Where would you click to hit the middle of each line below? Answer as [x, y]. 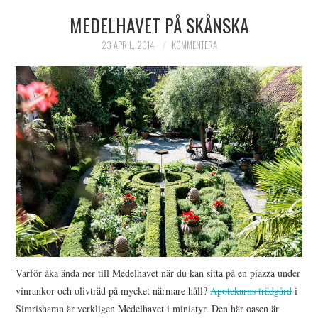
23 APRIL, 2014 [128, 45]
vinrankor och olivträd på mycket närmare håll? [113, 290]
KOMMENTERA [194, 45]
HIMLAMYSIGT [65, 21]
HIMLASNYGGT [66, 57]
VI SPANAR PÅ [64, 130]
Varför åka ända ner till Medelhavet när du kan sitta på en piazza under [158, 273]
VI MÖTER [54, 94]
